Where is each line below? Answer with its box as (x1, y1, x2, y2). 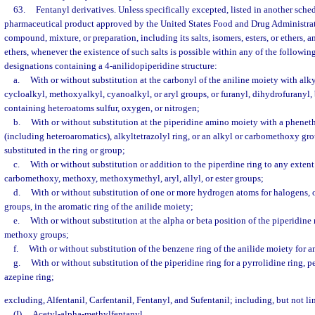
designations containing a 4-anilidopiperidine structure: (4, 60, 217, 71)
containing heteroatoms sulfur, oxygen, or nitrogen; (4, 103, 200, 113)
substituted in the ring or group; (4, 145, 125, 155)
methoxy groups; (4, 229, 69, 240)
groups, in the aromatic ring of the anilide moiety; (4, 201, 193, 212)
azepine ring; (4, 271, 54, 282)
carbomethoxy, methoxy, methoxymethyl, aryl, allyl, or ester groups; (4, 173, 264, 184)
